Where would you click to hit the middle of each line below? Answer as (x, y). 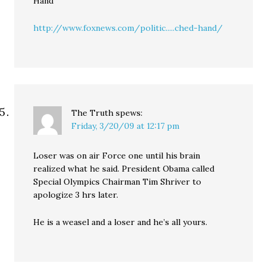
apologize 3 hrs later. (76, 195)
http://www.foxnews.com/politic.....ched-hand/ (128, 28)
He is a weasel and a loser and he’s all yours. (121, 222)
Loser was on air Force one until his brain (117, 156)
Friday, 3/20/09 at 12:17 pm (126, 126)
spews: (129, 113)
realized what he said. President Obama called (124, 169)
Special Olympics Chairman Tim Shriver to (118, 182)
